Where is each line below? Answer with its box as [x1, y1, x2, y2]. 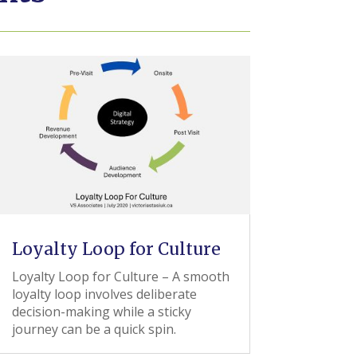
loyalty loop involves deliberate [11, 285, 197, 303]
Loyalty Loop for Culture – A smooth [11, 268, 229, 285]
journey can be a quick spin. [11, 320, 176, 338]
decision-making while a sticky [11, 303, 191, 320]
